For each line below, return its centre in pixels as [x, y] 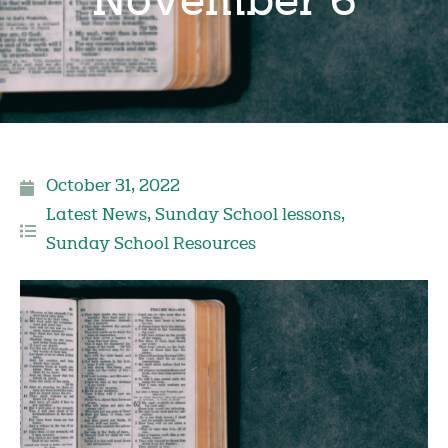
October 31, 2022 [113, 187]
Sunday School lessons [248, 216]
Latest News [96, 216]
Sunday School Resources [151, 245]
